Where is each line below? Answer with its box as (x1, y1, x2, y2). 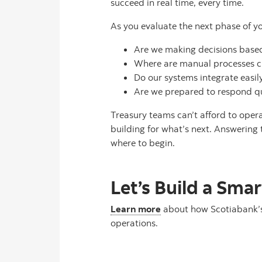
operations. (111, 217, 158, 229)
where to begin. (111, 137, 180, 149)
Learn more (111, 203, 161, 215)
